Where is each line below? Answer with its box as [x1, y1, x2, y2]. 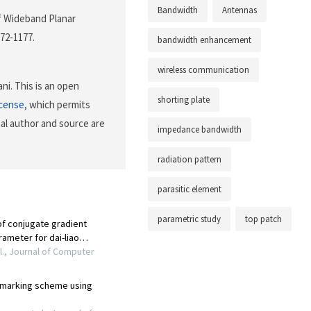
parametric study [158, 213, 221, 226]
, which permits [24, 98, 90, 112]
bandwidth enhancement [158, 34, 251, 47]
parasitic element [158, 183, 221, 196]
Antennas [222, 4, 257, 17]
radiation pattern [158, 153, 221, 166]
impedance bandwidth [158, 124, 242, 136]
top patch [245, 213, 282, 226]
